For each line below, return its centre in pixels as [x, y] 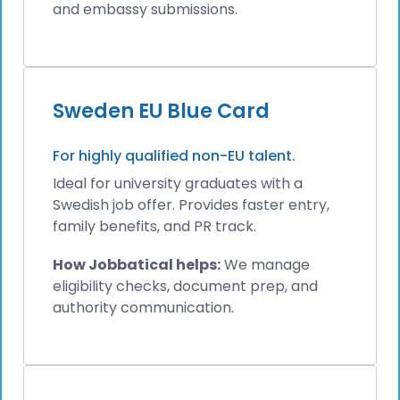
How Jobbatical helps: [137, 265]
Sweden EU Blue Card [161, 110]
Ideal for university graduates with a [178, 183]
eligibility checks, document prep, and [185, 287]
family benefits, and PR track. [154, 226]
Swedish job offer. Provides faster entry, [191, 204]
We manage [265, 265]
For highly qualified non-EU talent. [174, 155]
